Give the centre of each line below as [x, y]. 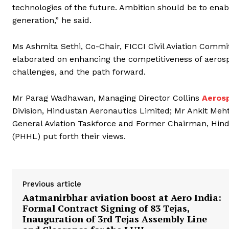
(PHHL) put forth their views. [69, 136]
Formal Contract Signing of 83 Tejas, [106, 208]
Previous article [52, 184]
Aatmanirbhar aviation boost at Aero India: [122, 198]
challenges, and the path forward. [79, 72]
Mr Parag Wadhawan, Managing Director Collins [107, 98]
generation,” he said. [52, 20]
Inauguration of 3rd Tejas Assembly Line [115, 219]
